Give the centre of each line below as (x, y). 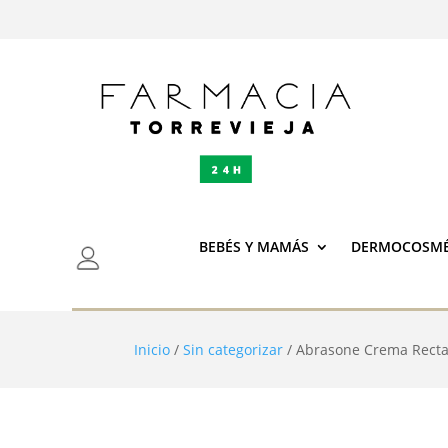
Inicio (152, 349)
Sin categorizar (233, 349)
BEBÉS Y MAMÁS (253, 247)
